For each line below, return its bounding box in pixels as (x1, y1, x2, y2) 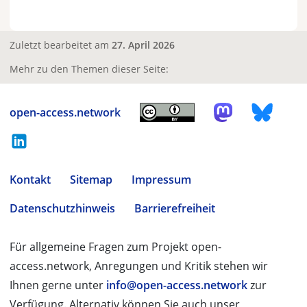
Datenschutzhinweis (10, 200, 115, 216)
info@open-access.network (106, 277, 247, 293)
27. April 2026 (112, 38, 175, 51)
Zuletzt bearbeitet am (10, 38, 112, 51)
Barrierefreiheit (134, 200, 215, 216)
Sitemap (70, 171, 112, 187)
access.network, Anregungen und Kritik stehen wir (10, 258, 268, 273)
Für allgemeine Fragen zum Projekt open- (10, 238, 221, 254)
